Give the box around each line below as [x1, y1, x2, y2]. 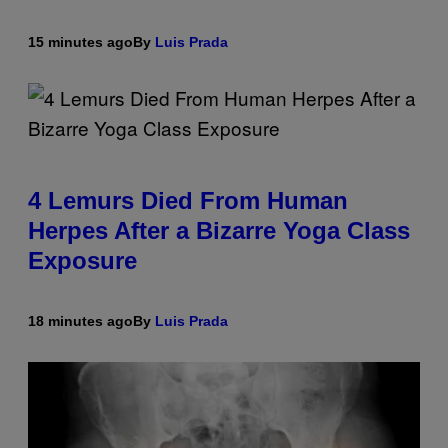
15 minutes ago [28, 34, 133, 51]
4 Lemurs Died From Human [28, 187, 348, 215]
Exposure [28, 247, 137, 275]
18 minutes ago [28, 313, 133, 330]
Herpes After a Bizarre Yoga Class [28, 217, 410, 245]
